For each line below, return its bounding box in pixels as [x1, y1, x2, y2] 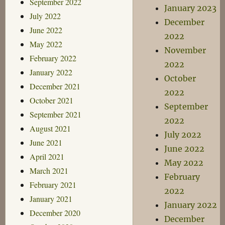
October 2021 [29, 94, 73, 105]
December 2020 [29, 207, 80, 218]
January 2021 [29, 193, 72, 204]
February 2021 [29, 179, 76, 190]
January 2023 [164, 3, 217, 13]
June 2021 [29, 137, 62, 148]
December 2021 [29, 80, 80, 91]
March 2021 [29, 165, 68, 176]
